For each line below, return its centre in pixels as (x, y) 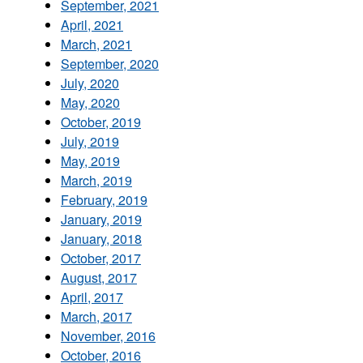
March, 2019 (96, 180)
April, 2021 (92, 24)
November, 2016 (108, 335)
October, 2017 (101, 258)
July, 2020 (90, 83)
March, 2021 (96, 44)
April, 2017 (92, 297)
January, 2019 (101, 219)
